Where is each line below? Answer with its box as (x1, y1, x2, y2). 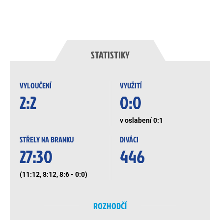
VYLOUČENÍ (20, 80, 52, 91)
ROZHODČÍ (93, 200, 127, 212)
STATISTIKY (90, 48, 130, 61)
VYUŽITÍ (120, 80, 142, 91)
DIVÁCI (120, 134, 138, 145)
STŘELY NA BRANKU (20, 134, 74, 145)
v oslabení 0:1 (120, 116, 163, 124)
